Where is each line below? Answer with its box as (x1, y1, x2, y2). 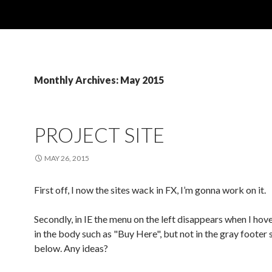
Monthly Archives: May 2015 (34, 74, 164, 86)
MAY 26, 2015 (44, 154, 89, 163)
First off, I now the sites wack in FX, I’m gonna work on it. (34, 184, 266, 195)
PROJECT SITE (34, 123, 165, 147)
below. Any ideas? (34, 242, 108, 254)
